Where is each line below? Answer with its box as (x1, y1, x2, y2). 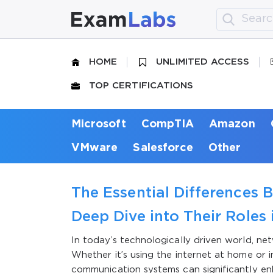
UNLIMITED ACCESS (156, 58, 250, 66)
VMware (71, 143, 118, 153)
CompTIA (141, 119, 194, 129)
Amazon (209, 119, 255, 129)
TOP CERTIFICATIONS (89, 82, 194, 90)
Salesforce (133, 143, 194, 153)
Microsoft (71, 119, 126, 129)
